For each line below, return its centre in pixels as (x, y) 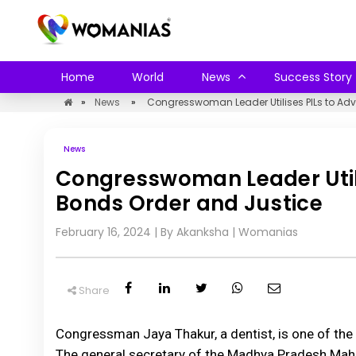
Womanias (268, 232)
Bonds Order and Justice (189, 203)
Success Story (313, 77)
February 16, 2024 (103, 232)
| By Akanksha (190, 232)
